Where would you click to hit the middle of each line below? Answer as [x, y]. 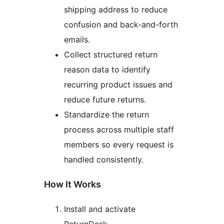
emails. [77, 39]
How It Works [72, 184]
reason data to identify [107, 69]
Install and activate [100, 209]
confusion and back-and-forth [121, 24]
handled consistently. [104, 159]
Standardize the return [106, 114]
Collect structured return [111, 54]
